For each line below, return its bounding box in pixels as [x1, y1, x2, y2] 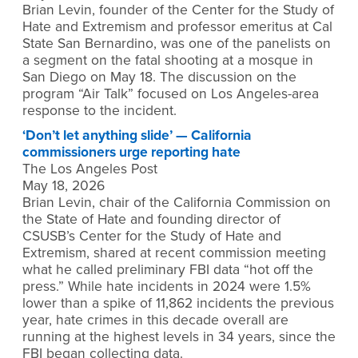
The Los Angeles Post [22, 161, 157, 178]
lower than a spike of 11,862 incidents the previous [22, 295, 334, 312]
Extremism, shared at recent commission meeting [22, 245, 326, 262]
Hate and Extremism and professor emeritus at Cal [22, 18, 332, 35]
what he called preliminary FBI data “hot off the [22, 261, 313, 279]
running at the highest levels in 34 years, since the [22, 328, 336, 346]
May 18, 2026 [22, 177, 105, 195]
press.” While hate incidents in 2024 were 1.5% [22, 278, 311, 296]
